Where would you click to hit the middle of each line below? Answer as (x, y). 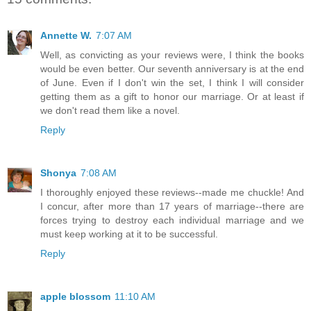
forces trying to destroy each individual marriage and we (172, 220)
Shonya (58, 173)
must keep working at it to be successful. (129, 234)
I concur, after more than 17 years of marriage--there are (172, 206)
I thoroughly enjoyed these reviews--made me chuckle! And (172, 192)
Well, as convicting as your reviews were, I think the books (172, 54)
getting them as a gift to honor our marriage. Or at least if (172, 96)
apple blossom (75, 296)
